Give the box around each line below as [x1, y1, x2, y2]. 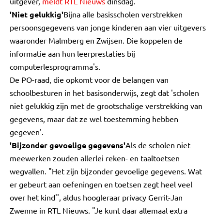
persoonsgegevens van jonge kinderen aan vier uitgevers [10, 22, 206, 32]
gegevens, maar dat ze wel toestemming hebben [10, 114, 178, 124]
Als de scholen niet [125, 140, 190, 150]
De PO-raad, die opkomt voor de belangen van [10, 75, 169, 84]
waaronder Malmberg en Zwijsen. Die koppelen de [10, 35, 183, 45]
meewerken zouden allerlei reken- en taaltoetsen [10, 153, 180, 163]
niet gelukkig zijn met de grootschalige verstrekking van [10, 101, 202, 110]
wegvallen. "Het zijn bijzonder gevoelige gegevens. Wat [10, 166, 202, 176]
